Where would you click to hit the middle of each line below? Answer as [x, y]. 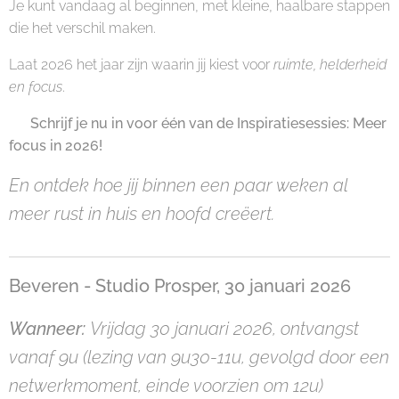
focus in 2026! [56, 146]
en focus [36, 87]
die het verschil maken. [82, 28]
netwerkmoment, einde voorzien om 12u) [166, 386]
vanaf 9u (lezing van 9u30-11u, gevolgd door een [199, 357]
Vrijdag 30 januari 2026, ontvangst [224, 329]
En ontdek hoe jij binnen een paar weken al [178, 185]
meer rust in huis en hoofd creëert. [142, 214]
